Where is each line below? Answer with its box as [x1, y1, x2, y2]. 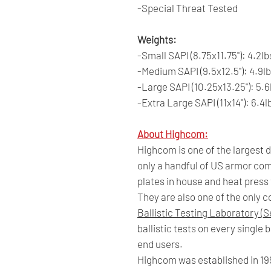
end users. [137, 237, 184, 250]
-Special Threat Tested [137, 1, 238, 14]
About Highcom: [137, 127, 208, 140]
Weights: [137, 33, 177, 45]
